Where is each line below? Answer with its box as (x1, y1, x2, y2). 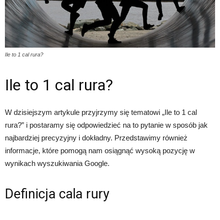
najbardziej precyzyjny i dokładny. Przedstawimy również (5, 134, 188, 142)
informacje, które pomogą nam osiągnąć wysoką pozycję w (5, 146, 195, 155)
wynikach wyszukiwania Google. (5, 159, 110, 168)
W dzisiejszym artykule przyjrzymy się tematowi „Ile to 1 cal (5, 108, 197, 117)
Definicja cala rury (5, 186, 110, 202)
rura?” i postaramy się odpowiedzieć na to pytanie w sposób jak (5, 121, 208, 130)
